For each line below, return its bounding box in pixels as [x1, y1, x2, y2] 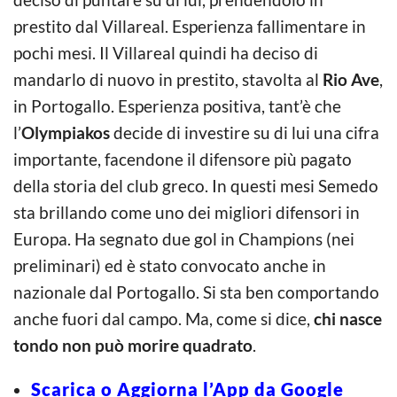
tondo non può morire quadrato [13, 334, 253, 355]
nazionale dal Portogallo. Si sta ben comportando [13, 281, 379, 302]
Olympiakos [21, 121, 110, 143]
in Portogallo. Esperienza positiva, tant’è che [13, 95, 341, 116]
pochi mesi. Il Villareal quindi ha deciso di [13, 42, 318, 63]
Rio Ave [323, 68, 379, 90]
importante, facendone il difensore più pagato [13, 148, 352, 169]
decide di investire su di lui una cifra [110, 121, 379, 143]
